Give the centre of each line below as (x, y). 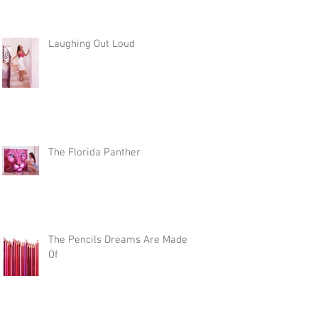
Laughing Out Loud (92, 44)
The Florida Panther (94, 153)
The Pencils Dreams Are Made (118, 240)
